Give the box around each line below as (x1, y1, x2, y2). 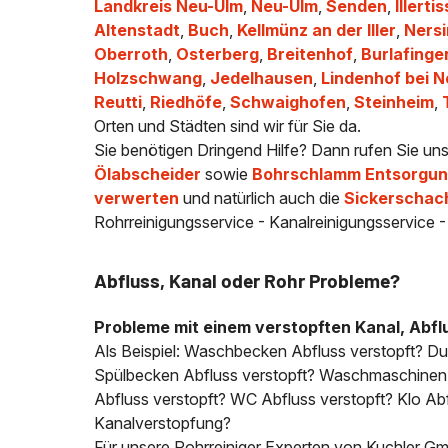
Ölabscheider (94, 164, 202, 185)
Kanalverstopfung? (94, 412, 232, 433)
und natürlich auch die (179, 188, 345, 209)
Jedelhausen (210, 68, 314, 89)
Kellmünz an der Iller (237, 20, 397, 41)
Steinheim (354, 92, 435, 113)
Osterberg (176, 44, 260, 65)
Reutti (94, 92, 143, 113)
